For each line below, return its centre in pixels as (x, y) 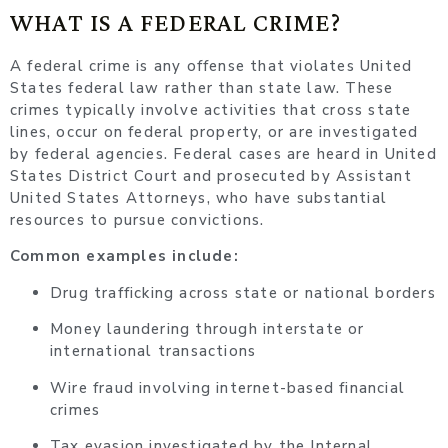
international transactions (153, 351)
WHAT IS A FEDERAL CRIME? (175, 23)
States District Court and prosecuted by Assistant (211, 176)
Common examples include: (124, 256)
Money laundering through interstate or (207, 329)
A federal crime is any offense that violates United (211, 66)
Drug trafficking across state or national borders (243, 292)
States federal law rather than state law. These (202, 88)
